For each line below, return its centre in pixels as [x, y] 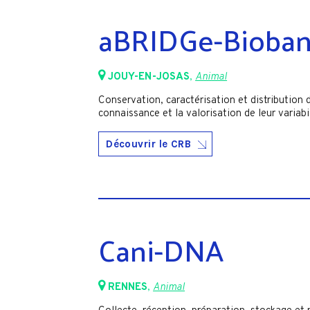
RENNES [128, 287]
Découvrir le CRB [149, 144]
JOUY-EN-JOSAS [149, 77]
